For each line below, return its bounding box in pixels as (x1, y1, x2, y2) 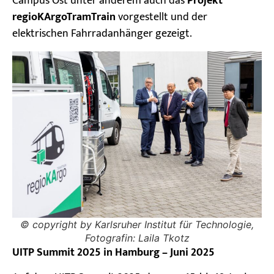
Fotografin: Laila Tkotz (84, 231, 190, 244)
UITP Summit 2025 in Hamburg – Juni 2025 (12, 243, 215, 262)
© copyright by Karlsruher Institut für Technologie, (20, 218, 254, 231)
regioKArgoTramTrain (12, 8, 116, 27)
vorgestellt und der (116, 8, 207, 27)
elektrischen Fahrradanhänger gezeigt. (12, 24, 192, 43)
